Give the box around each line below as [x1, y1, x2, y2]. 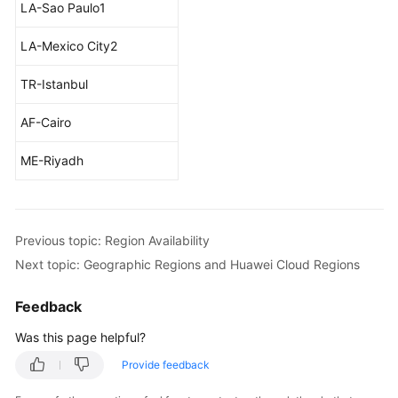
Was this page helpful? [15, 330, 146, 345]
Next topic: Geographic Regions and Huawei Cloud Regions [15, 256, 360, 272]
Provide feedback [122, 358, 210, 371]
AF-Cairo [20, 115, 71, 130]
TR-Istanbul [20, 76, 88, 92]
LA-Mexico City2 [20, 38, 117, 53]
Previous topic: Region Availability [15, 232, 210, 248]
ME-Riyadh [20, 153, 84, 168]
